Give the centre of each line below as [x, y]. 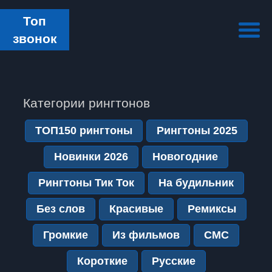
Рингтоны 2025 [197, 131]
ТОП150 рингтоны [83, 131]
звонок [35, 39]
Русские [173, 261]
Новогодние [185, 157]
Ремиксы [212, 209]
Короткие [102, 261]
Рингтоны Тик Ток [86, 183]
